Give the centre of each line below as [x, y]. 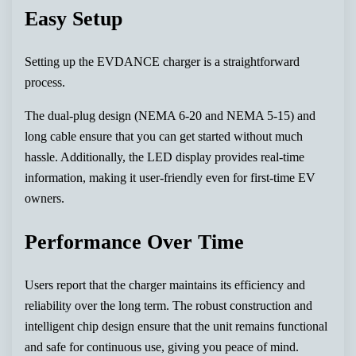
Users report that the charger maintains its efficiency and [165, 284]
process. [45, 82]
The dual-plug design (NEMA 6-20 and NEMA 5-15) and [170, 115]
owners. [45, 198]
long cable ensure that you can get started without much [164, 136]
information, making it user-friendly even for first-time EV [170, 177]
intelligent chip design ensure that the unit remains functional [176, 326]
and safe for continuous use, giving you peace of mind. [162, 346]
